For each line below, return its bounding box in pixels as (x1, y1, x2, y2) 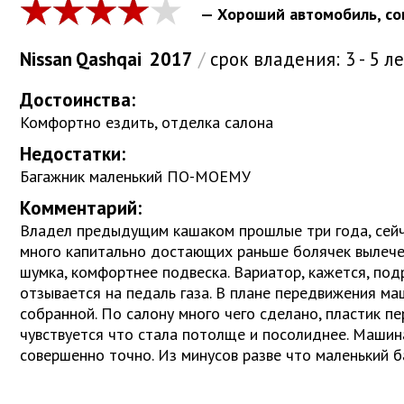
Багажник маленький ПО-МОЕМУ (20, 166, 251, 188)
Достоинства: (20, 87, 135, 113)
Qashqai (76, 47, 142, 72)
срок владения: (205, 47, 345, 72)
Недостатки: (20, 142, 125, 167)
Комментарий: (20, 196, 142, 221)
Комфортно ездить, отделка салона (20, 112, 273, 133)
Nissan (20, 47, 72, 72)
